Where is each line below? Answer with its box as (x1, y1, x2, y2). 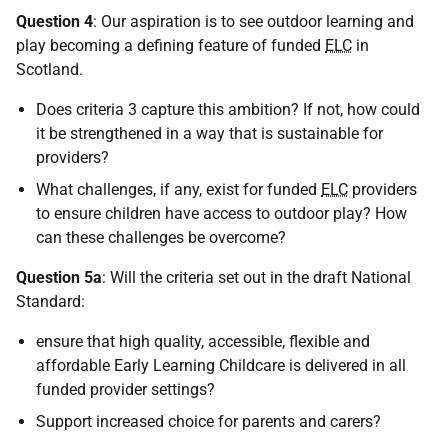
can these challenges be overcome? (36, 228, 286, 247)
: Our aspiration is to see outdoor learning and (93, 12, 414, 31)
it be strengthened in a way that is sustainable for (36, 124, 383, 143)
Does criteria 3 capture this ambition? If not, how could (36, 100, 420, 119)
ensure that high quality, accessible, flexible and (36, 332, 370, 351)
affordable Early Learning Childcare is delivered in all (36, 356, 406, 375)
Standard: (16, 292, 85, 311)
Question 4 (16, 12, 93, 31)
